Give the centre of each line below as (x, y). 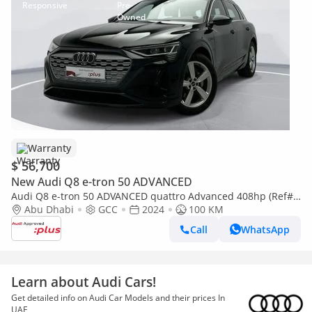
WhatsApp (265, 229)
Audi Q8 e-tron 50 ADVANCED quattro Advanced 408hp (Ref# (152, 196)
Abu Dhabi (49, 209)
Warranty (49, 148)
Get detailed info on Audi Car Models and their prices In (118, 298)
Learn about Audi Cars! (84, 282)
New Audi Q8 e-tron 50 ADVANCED (102, 182)
